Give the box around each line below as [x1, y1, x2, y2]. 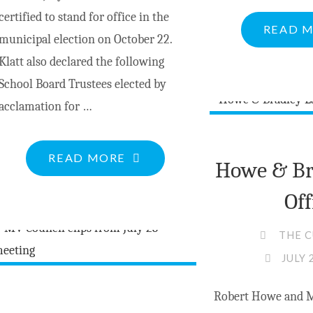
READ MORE [48, 151, 126, 165]
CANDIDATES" [125, 284, 212, 298]
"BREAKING [125, 150, 196, 164]
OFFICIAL [125, 195, 184, 209]
